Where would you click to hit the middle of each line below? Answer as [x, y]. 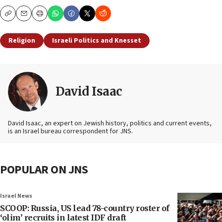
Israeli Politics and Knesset [97, 41]
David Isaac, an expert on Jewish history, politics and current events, [110, 124]
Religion [22, 41]
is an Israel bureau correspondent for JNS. [70, 132]
